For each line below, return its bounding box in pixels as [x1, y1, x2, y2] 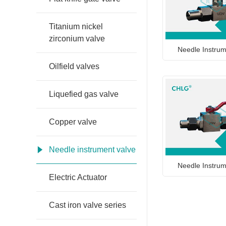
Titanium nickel [49, 22, 103, 31]
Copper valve [49, 118, 97, 127]
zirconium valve [49, 34, 105, 43]
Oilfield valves [49, 62, 99, 71]
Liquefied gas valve [49, 90, 119, 99]
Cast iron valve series [49, 201, 126, 210]
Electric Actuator [49, 173, 107, 182]
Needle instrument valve [49, 145, 136, 154]
